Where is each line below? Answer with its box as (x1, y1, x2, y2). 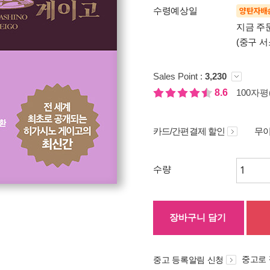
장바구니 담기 (169, 212, 226, 222)
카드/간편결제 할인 (153, 126, 225, 136)
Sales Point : (153, 71, 205, 81)
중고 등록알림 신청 (153, 255, 224, 265)
